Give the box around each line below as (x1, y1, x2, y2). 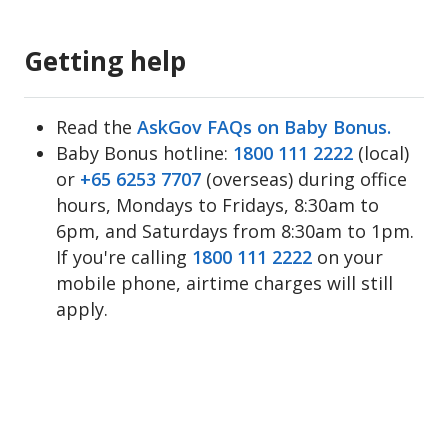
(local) (358, 141, 409, 165)
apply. (56, 297, 108, 321)
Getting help (24, 43, 186, 79)
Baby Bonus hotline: (56, 141, 233, 165)
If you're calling (56, 245, 192, 269)
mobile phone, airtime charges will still (56, 271, 393, 295)
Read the (56, 115, 137, 139)
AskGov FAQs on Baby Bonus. (137, 115, 391, 139)
